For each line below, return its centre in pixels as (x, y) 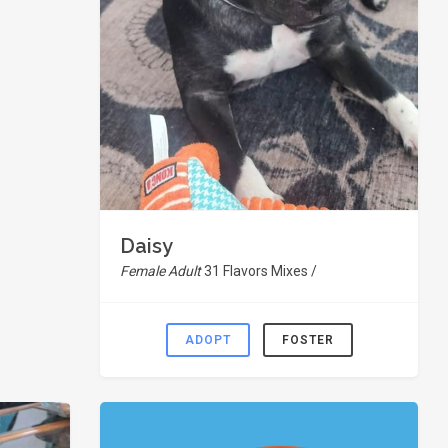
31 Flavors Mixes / (260, 271)
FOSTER (307, 340)
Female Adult (162, 271)
